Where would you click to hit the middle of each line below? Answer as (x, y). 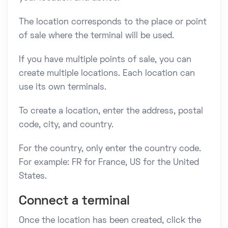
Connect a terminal (74, 201)
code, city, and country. (66, 125)
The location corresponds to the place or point (113, 22)
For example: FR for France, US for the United (109, 163)
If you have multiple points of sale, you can (105, 60)
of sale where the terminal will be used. (96, 36)
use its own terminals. (63, 87)
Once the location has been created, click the (110, 221)
